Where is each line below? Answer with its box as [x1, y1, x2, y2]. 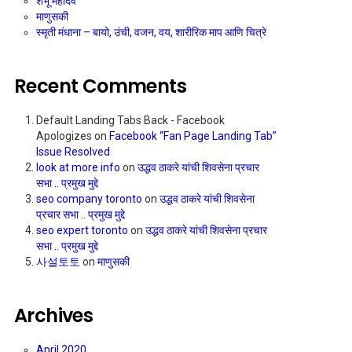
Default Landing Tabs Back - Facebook [36, 114, 225, 127]
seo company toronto [36, 192, 142, 206]
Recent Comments [14, 73, 186, 100]
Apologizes [36, 130, 92, 143]
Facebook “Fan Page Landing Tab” [109, 130, 277, 143]
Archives [14, 302, 93, 329]
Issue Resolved [36, 145, 110, 159]
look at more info [36, 161, 120, 174]
